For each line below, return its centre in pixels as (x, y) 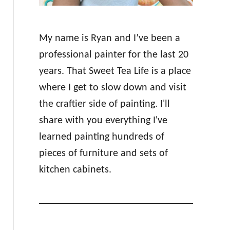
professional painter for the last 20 (113, 55)
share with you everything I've (103, 121)
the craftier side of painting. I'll (104, 104)
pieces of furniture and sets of (103, 154)
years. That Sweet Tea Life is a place (115, 71)
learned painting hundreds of (101, 137)
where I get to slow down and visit (112, 88)
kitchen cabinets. (75, 170)
